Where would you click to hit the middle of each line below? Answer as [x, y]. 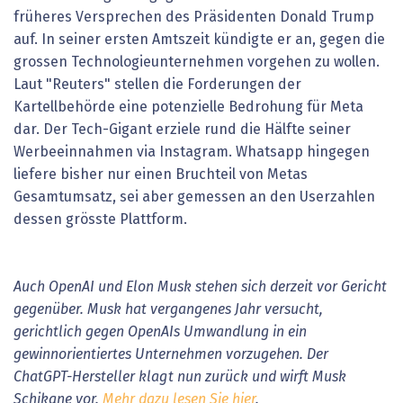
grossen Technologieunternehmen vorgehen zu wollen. [197, 63]
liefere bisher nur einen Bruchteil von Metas [161, 175]
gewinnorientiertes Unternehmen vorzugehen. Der [171, 355]
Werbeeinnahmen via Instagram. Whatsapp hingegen [192, 152]
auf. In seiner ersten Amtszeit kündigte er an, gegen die [199, 40]
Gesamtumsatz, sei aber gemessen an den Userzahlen [194, 197]
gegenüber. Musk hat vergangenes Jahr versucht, [168, 310]
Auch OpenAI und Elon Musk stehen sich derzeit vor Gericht [200, 287]
